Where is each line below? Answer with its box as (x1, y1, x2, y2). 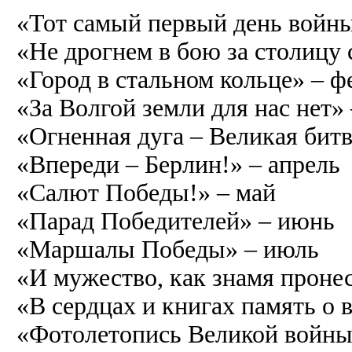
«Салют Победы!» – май (16, 178, 276, 207)
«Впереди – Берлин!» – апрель (16, 150, 340, 178)
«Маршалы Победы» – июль (16, 235, 319, 263)
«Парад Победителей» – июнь (16, 207, 335, 235)
